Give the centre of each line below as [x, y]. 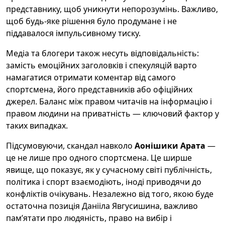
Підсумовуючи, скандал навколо [70, 146]
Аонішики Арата [170, 146]
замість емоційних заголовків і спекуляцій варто [101, 65]
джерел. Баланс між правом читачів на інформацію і [109, 101]
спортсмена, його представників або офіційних [99, 89]
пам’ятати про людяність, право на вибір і [89, 218]
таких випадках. [37, 126]
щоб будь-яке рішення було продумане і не [91, 21]
